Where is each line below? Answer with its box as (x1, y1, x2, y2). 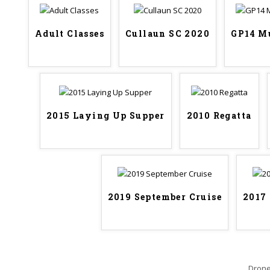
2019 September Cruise (107, 191, 222, 203)
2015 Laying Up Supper (46, 109, 165, 121)
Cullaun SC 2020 (125, 28, 210, 40)
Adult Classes (34, 28, 105, 40)
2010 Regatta (186, 109, 252, 121)
